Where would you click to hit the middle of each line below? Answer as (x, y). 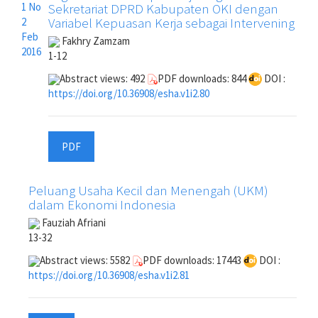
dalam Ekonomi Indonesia (102, 204)
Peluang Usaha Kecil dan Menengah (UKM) (148, 190)
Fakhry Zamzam (95, 41)
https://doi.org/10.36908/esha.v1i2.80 (129, 94)
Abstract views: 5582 (86, 260)
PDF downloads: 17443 (193, 260)
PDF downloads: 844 (203, 78)
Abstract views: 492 (103, 78)
